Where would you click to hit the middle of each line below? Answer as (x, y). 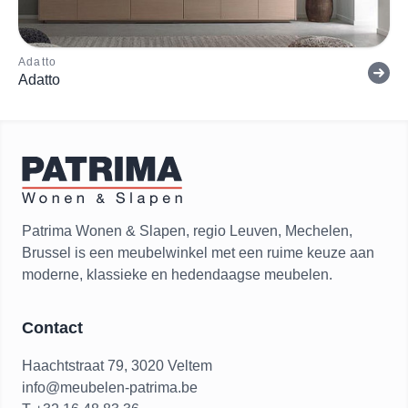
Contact (52, 328)
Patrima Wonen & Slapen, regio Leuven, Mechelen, (187, 231)
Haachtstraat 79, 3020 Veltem (117, 366)
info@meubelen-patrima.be (110, 388)
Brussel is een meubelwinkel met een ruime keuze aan (198, 253)
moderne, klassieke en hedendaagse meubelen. (177, 275)
